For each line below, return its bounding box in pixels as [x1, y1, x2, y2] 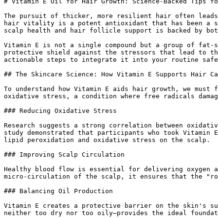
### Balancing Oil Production [4, 187, 113, 195]
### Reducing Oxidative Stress [4, 107, 117, 114]
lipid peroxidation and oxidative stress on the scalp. [4, 136, 210, 144]
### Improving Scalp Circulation [4, 151, 125, 158]
